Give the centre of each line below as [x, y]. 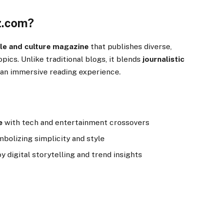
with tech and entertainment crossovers [76, 123]
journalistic [164, 59]
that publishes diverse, [130, 47]
